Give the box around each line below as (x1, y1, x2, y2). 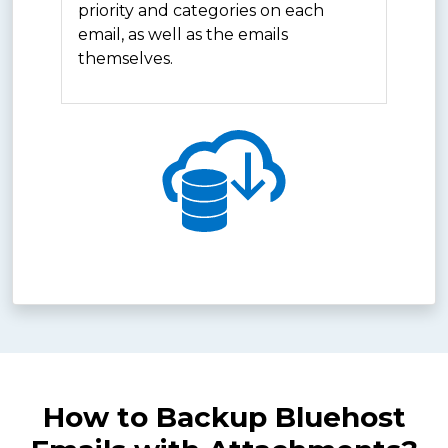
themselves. (78, 48, 173, 68)
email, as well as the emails (78, 24, 288, 44)
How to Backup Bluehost (42, 399, 406, 434)
